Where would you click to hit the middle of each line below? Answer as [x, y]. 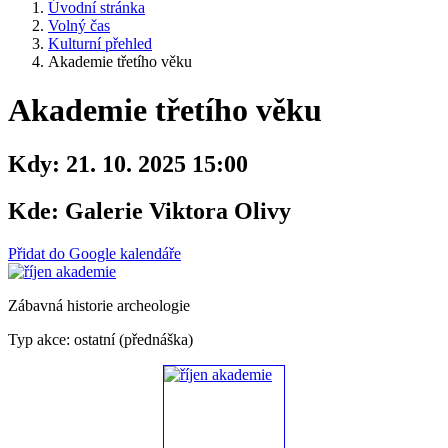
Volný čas [79, 25]
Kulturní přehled [100, 43]
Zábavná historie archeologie [99, 305]
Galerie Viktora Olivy [175, 210]
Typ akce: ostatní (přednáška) [100, 339]
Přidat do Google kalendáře [94, 253]
